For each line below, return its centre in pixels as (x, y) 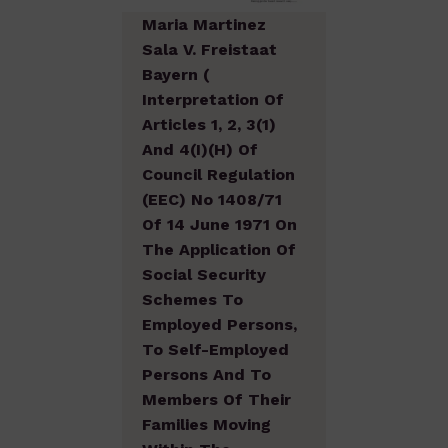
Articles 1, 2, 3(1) (209, 124)
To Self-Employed (215, 349)
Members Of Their (216, 399)
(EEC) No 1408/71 (212, 199)
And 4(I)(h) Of (200, 149)
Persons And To (206, 374)
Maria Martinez (204, 24)
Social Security (204, 274)
